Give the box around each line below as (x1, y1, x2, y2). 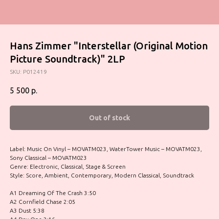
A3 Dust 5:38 (10, 207, 44, 214)
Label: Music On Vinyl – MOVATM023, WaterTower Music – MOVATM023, (10, 146, 202, 153)
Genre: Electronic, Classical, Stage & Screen (10, 163, 126, 170)
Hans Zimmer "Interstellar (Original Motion (10, 40, 208, 51)
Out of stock (89, 114, 130, 122)
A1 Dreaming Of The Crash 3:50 (10, 190, 96, 197)
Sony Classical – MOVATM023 (10, 154, 87, 161)
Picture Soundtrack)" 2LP (10, 53, 125, 65)
